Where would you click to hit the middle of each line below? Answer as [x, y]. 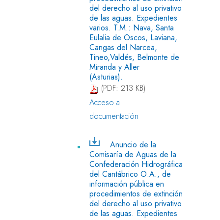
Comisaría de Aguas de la [133, 154]
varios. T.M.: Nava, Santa [132, 27]
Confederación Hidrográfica [136, 164]
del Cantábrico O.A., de [130, 174]
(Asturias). [106, 77]
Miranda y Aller [114, 67]
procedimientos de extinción [136, 193]
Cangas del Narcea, [123, 47]
